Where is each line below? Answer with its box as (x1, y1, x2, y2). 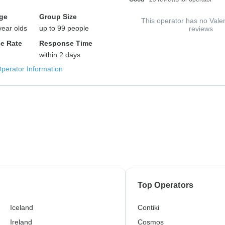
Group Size (39, 13, 77, 21)
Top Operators (137, 181, 194, 189)
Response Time (39, 39, 93, 47)
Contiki (137, 203, 159, 211)
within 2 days (39, 51, 81, 59)
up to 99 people (39, 24, 89, 32)
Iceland (10, 203, 33, 211)
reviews (188, 24, 213, 33)
